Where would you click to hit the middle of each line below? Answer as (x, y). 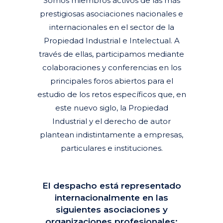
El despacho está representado (111, 186)
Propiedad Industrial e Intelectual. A (111, 41)
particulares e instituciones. (111, 148)
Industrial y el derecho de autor (111, 121)
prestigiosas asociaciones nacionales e (111, 14)
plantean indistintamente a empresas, (111, 135)
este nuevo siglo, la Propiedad (111, 108)
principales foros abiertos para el (111, 81)
